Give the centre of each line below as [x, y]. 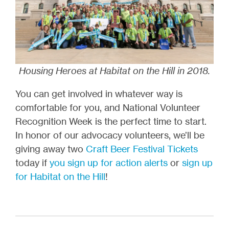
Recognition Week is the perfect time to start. [111, 121]
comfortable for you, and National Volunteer [108, 107]
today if [32, 162]
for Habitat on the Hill [60, 176]
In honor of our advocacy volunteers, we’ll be [110, 135]
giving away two [51, 148]
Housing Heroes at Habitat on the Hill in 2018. [114, 70]
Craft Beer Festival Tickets [142, 148]
